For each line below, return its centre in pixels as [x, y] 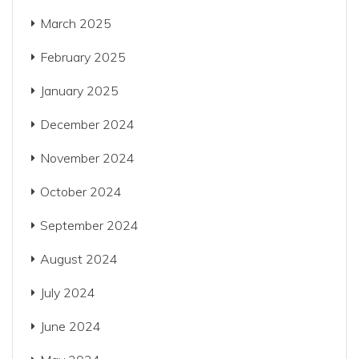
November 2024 [87, 158]
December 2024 [87, 124]
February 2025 [83, 57]
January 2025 [79, 91]
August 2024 [79, 259]
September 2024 [89, 225]
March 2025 [76, 23]
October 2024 [81, 192]
